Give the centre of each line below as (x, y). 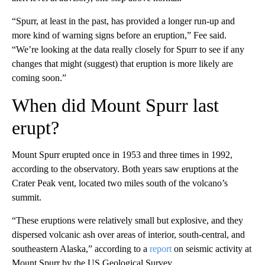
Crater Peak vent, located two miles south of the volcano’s (120, 183)
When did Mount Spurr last (115, 105)
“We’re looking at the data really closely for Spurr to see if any (128, 49)
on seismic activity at (211, 248)
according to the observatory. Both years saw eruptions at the (125, 169)
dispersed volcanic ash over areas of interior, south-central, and (128, 234)
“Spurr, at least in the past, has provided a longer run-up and (123, 21)
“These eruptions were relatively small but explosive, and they (127, 220)
